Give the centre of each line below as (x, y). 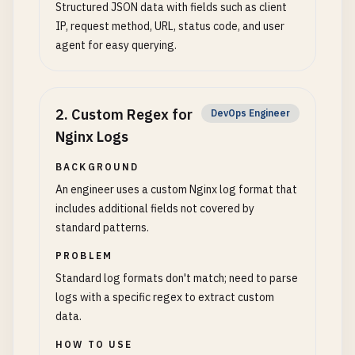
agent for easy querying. (116, 45)
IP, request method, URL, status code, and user (170, 26)
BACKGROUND (97, 167)
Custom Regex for (132, 115)
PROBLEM (84, 256)
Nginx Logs (92, 137)
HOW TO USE (94, 344)
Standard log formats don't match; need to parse (177, 278)
